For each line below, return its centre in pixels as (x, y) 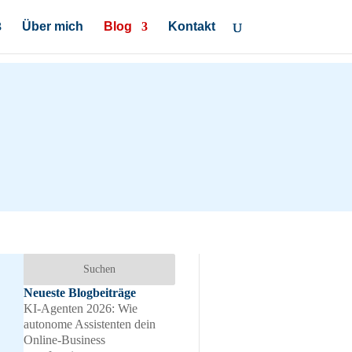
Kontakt (191, 26)
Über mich (52, 26)
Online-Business (64, 339)
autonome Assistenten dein (90, 324)
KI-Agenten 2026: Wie (81, 308)
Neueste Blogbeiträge (80, 292)
